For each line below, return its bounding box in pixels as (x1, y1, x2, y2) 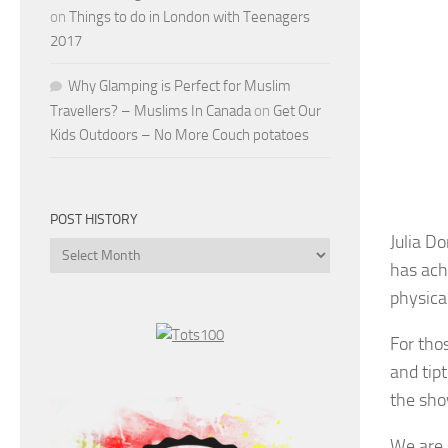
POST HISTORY (50, 210, 138, 228)
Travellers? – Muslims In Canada (50, 101, 251, 120)
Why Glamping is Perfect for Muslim (68, 76, 291, 95)
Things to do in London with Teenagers (69, 7, 310, 26)
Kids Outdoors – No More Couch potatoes (50, 125, 309, 144)
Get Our (273, 101, 321, 120)
